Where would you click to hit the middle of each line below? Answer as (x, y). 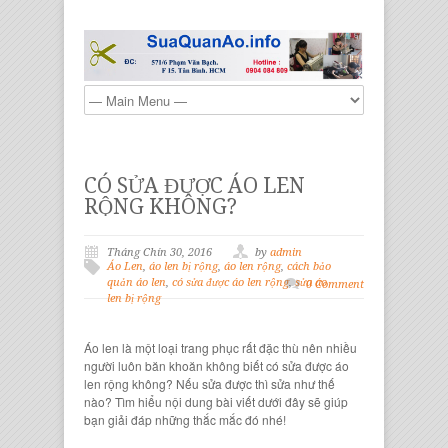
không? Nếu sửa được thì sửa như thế (232, 384)
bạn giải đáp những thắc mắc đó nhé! (185, 420)
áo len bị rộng (183, 267)
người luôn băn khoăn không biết (175, 366)
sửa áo (311, 283)
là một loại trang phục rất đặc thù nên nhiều (238, 348)
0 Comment (335, 285)
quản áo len (136, 283)
